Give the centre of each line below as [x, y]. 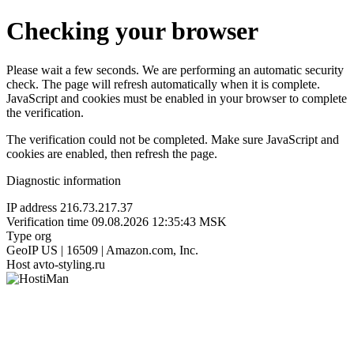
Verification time [47, 221]
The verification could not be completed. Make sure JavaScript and [173, 139]
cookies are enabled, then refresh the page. [112, 153]
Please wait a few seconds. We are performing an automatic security [175, 70]
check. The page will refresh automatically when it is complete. [163, 84]
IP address [32, 207]
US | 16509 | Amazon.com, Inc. [120, 250]
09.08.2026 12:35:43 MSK [159, 221]
